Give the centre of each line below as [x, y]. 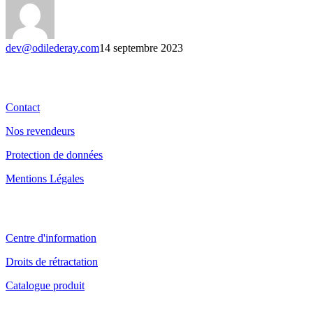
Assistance [43, 209]
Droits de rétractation [52, 261]
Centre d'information [51, 238]
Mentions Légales [45, 179]
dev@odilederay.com [52, 48]
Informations [52, 78]
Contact [23, 108]
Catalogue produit [45, 285]
